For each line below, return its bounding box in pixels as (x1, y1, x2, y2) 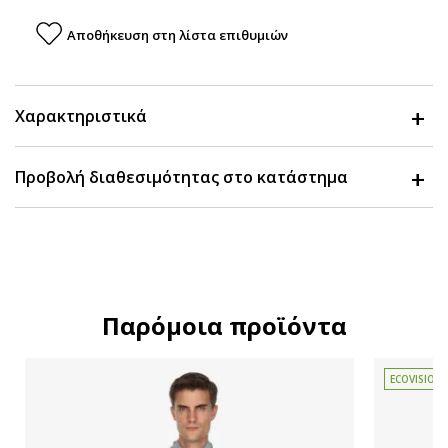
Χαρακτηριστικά (15, 105, 147, 127)
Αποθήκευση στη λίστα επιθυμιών (67, 26, 288, 44)
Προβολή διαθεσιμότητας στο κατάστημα (15, 166, 348, 188)
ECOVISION (390, 372, 443, 386)
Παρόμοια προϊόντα (101, 309, 347, 342)
